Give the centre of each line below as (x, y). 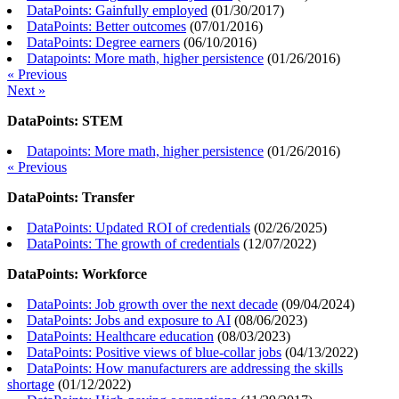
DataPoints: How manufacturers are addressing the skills (185, 369)
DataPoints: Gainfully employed (117, 11)
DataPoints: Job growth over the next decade (152, 305)
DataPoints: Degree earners (103, 43)
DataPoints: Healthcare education (120, 337)
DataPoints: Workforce (77, 274)
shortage (31, 385)
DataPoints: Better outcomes (106, 27)
